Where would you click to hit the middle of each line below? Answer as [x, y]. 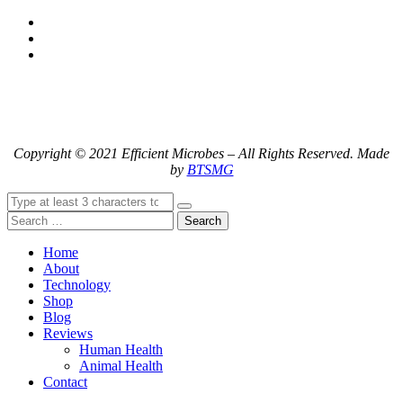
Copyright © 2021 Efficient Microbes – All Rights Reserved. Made [201, 153]
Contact [65, 381]
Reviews [68, 333]
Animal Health [121, 365]
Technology [77, 284]
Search [203, 220]
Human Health [121, 349]
